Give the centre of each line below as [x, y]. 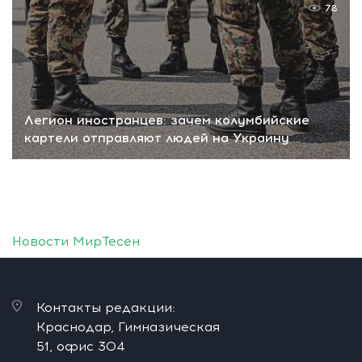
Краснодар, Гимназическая [128, 327]
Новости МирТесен [76, 242]
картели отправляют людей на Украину [157, 138]
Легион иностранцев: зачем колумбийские [167, 120]
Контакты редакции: [106, 308]
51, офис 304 [81, 347]
